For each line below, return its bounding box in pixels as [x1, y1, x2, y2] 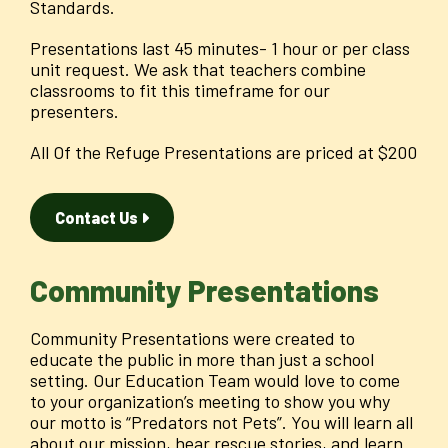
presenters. [30, 100, 119, 123]
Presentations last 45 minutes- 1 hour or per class [30, 37, 410, 60]
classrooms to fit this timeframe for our [30, 79, 330, 102]
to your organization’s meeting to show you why [30, 390, 390, 413]
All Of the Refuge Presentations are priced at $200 [30, 141, 417, 164]
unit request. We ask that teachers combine [30, 58, 366, 81]
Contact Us [55, 208, 141, 228]
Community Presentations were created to [30, 327, 355, 350]
